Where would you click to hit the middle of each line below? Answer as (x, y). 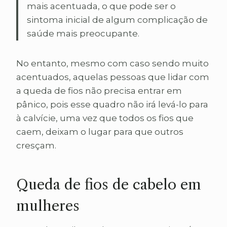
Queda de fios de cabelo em (109, 184)
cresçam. (36, 145)
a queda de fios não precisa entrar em (99, 90)
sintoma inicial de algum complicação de (117, 20)
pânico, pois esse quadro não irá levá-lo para (112, 104)
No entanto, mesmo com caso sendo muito (112, 63)
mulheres (48, 205)
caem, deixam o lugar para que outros (100, 131)
